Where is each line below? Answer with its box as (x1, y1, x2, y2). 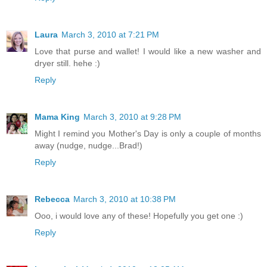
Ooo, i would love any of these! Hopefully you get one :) (35, 211, 243, 221)
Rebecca (35, 194, 70, 204)
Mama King (35, 112, 80, 122)
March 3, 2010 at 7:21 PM (61, 30, 159, 40)
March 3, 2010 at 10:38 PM (73, 194, 176, 204)
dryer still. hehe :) (35, 58, 100, 69)
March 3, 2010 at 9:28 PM (83, 112, 181, 122)
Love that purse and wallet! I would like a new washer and (35, 46, 261, 57)
